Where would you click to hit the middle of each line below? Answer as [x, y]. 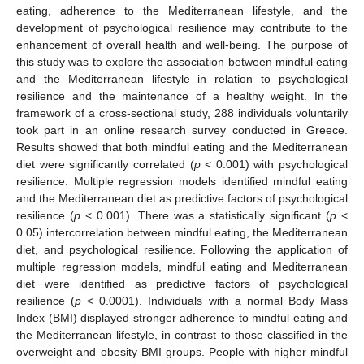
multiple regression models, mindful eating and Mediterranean [182, 266]
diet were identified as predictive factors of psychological [182, 283]
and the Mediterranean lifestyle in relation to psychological [182, 78]
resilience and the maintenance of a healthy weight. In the [182, 95]
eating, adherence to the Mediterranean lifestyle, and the [182, 10]
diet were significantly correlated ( [105, 164]
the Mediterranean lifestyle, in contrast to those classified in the [182, 334]
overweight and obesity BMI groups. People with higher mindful [182, 351]
